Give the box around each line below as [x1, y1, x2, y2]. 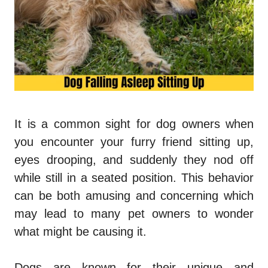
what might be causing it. [14, 225, 150, 239]
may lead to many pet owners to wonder [14, 207, 254, 221]
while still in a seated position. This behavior [14, 171, 254, 185]
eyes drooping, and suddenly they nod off [14, 153, 254, 167]
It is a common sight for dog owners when [14, 117, 254, 131]
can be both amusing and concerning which [14, 189, 254, 203]
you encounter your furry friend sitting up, [14, 135, 254, 149]
